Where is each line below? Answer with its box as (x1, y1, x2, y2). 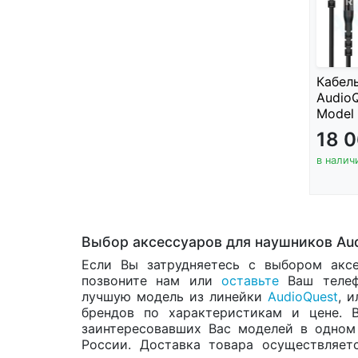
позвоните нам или (82, 272, 222, 289)
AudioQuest (267, 288, 338, 305)
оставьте (221, 272, 280, 289)
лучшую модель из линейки (82, 288, 268, 305)
